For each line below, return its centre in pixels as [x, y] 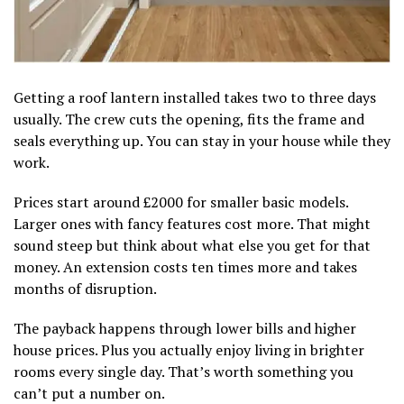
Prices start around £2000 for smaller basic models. [181, 202]
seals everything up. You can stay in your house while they [202, 141]
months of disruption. [85, 289]
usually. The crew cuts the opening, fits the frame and [189, 119]
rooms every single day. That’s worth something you [184, 372]
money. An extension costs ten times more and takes [185, 267]
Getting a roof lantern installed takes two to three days [195, 98]
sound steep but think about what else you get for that [192, 246]
